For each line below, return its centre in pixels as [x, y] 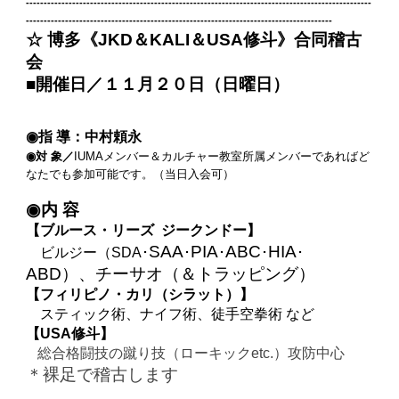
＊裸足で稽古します [102, 375]
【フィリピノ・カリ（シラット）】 [140, 294]
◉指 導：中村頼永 [84, 137]
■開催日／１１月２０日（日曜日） [158, 84]
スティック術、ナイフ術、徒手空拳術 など [178, 314]
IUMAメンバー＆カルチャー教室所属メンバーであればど [222, 156]
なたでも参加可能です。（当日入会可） [130, 174]
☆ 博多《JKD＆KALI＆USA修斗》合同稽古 [194, 40]
